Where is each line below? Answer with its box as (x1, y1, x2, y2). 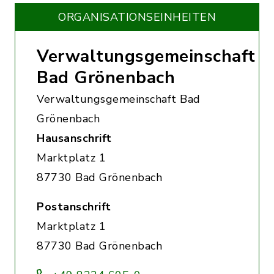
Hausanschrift (37, 131, 112, 146)
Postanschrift (37, 199, 111, 214)
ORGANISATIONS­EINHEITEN (58, 10, 216, 24)
